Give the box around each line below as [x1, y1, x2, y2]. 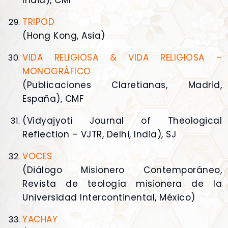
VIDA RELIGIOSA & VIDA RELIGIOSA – [22, 51, 222, 64]
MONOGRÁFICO [22, 65, 91, 78]
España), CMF [22, 93, 83, 105]
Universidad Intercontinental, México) [22, 191, 195, 204]
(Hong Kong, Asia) [22, 30, 105, 42]
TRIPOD [22, 16, 54, 28]
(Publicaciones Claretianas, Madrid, [22, 79, 222, 92]
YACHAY [22, 213, 58, 226]
